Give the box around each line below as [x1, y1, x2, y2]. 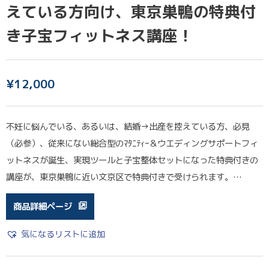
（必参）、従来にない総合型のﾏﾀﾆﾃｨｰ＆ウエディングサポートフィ [6, 137, 258, 150]
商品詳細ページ [13, 200, 72, 213]
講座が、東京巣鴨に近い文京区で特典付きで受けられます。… [6, 171, 242, 183]
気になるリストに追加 [21, 228, 105, 240]
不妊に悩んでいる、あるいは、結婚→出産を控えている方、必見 [6, 120, 250, 133]
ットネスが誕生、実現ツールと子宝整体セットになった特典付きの [6, 154, 258, 166]
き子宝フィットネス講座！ [6, 24, 193, 46]
